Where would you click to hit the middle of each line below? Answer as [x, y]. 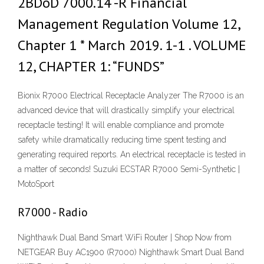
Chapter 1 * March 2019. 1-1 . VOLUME [132, 45]
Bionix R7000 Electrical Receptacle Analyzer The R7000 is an [131, 96]
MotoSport [36, 184]
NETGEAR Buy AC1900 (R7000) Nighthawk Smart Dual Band [131, 253]
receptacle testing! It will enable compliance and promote [121, 125]
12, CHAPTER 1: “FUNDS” [91, 66]
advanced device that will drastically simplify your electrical [126, 110]
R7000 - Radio [53, 212]
